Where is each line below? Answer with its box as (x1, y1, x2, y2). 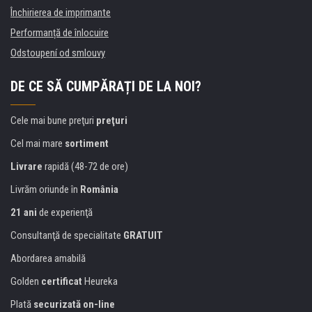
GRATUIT (123, 229, 163, 242)
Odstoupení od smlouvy (10, 47, 105, 60)
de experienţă (37, 206, 93, 219)
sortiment (65, 137, 109, 150)
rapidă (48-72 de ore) (42, 160, 128, 173)
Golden (10, 275, 41, 288)
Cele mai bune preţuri (10, 114, 96, 127)
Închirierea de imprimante (10, 6, 111, 19)
